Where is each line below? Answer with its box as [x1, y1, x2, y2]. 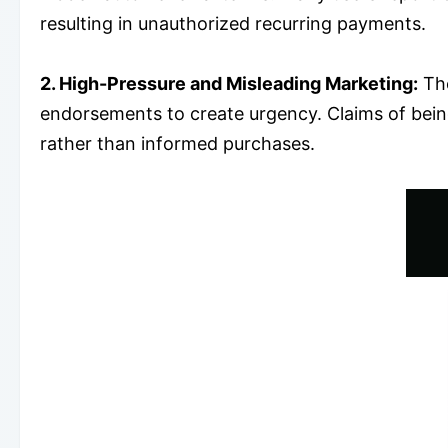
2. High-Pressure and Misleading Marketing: [40, 72, 418, 94]
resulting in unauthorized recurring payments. [40, 12, 426, 34]
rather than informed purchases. [40, 132, 315, 154]
